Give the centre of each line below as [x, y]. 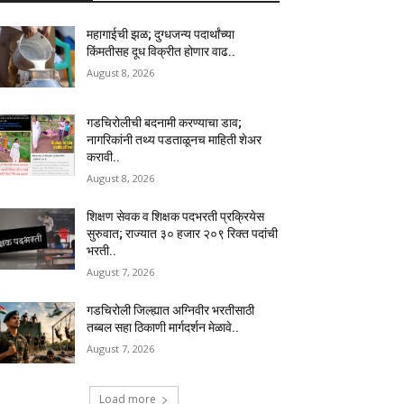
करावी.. [104, 157]
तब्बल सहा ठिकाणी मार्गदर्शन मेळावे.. [163, 328]
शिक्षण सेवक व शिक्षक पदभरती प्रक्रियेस [176, 217]
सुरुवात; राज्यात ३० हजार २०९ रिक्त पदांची [183, 234]
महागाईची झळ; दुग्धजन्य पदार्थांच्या [161, 35]
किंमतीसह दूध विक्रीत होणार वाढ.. [161, 52]
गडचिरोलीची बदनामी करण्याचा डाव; [165, 123]
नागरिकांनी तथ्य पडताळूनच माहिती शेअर [174, 140]
